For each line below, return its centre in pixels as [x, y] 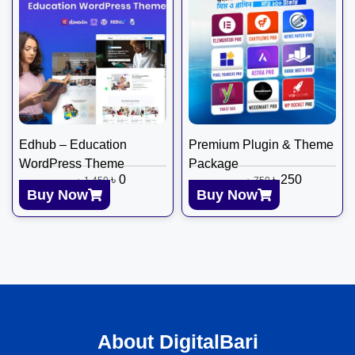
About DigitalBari [177, 341]
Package [214, 163]
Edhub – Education [73, 144]
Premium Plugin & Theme [261, 144]
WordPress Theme [72, 163]
